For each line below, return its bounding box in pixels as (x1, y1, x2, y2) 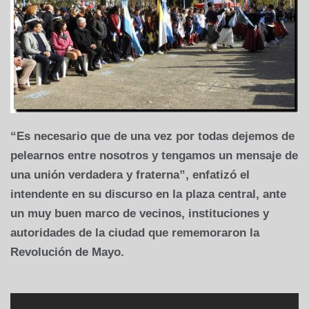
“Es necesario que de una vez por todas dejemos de (10, 129, 295, 143)
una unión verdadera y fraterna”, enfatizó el (10, 168, 250, 181)
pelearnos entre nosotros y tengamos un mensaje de (10, 148, 298, 162)
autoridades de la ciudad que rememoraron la (10, 226, 259, 239)
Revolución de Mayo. (10, 245, 124, 259)
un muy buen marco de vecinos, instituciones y (10, 206, 269, 220)
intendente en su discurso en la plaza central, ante (10, 187, 286, 201)
